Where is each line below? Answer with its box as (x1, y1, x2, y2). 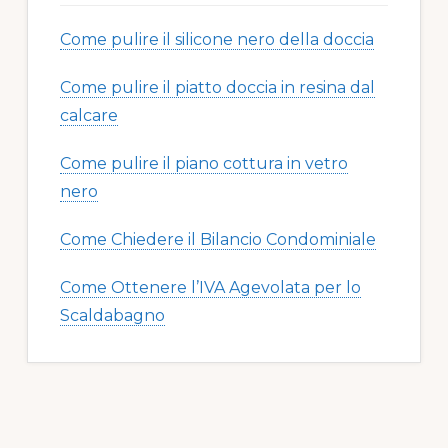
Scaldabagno (59, 306, 165, 326)
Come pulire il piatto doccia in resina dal (59, 78, 375, 98)
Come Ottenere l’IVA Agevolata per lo (59, 278, 361, 298)
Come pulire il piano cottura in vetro (59, 154, 348, 174)
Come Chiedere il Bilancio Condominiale (59, 230, 376, 250)
